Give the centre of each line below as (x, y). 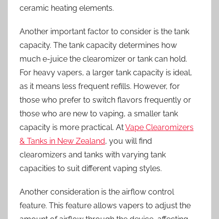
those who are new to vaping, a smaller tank (99, 113)
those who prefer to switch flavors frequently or (105, 100)
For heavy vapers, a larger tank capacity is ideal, (106, 72)
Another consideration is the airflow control (97, 192)
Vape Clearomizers (159, 127)
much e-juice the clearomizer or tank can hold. (103, 59)
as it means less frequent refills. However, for (100, 86)
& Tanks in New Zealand (62, 141)
